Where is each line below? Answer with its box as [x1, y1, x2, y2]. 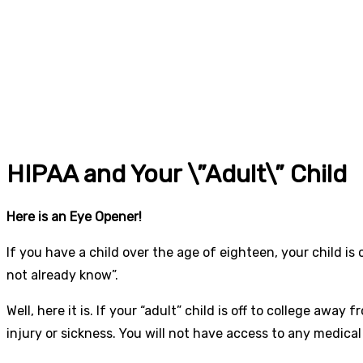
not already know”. [6, 267, 118, 283]
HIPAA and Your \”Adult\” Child [6, 159, 347, 189]
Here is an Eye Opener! [6, 208, 142, 224]
